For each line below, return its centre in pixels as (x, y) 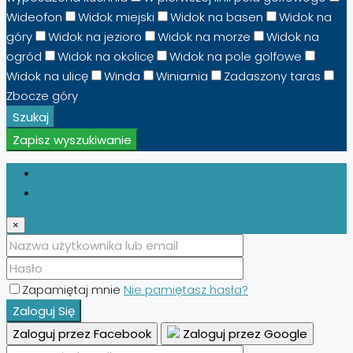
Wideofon (34, 17)
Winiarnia (182, 76)
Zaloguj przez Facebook (82, 333)
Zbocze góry (42, 95)
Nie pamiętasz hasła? (186, 289)
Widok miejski (116, 17)
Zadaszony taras (272, 76)
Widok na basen (217, 17)
